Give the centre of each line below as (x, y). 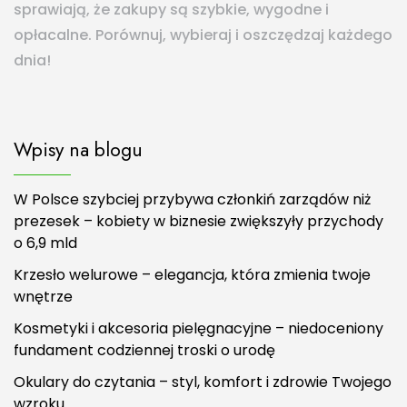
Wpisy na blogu (78, 149)
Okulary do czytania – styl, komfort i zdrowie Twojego (203, 382)
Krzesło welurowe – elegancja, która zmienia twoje (192, 274)
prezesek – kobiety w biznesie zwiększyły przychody (199, 221)
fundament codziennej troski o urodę (144, 350)
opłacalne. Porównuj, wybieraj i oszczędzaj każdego (203, 35)
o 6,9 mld (45, 243)
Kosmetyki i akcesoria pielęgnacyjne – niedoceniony (199, 328)
